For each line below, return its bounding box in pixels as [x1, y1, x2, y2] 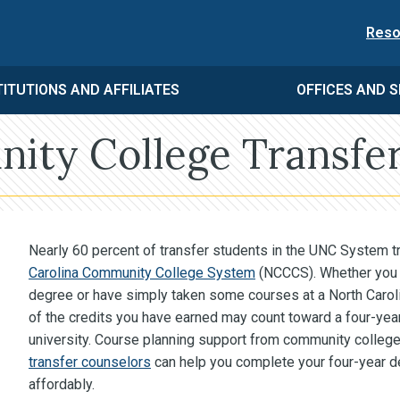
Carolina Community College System [29, 264, 255, 281]
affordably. [29, 376, 95, 393]
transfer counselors [29, 354, 151, 371]
